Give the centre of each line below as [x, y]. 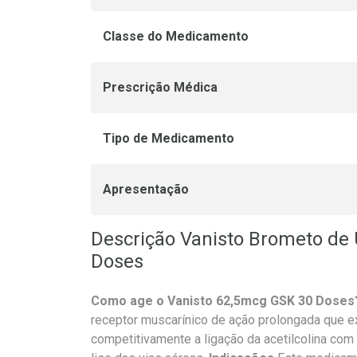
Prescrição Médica [160, 88]
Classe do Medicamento [176, 37]
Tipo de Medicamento [169, 139]
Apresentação [146, 190]
